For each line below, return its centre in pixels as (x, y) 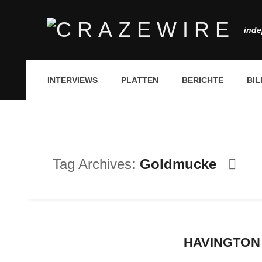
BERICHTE (203, 80)
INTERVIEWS (73, 80)
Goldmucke (178, 164)
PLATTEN (140, 80)
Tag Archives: (96, 164)
